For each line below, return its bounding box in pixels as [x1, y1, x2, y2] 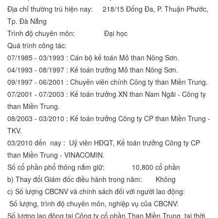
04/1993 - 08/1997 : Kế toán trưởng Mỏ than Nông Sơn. [7, 65, 178, 75]
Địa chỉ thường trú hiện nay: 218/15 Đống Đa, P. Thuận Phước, [7, 4, 208, 14]
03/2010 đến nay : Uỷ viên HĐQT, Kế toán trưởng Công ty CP [7, 138, 200, 148]
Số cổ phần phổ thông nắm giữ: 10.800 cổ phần [7, 162, 180, 172]
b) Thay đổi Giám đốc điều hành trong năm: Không [7, 174, 176, 184]
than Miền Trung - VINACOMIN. [7, 150, 105, 160]
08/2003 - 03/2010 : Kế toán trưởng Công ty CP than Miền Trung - [7, 113, 210, 124]
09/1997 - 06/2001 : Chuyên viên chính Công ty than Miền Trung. [7, 77, 208, 87]
